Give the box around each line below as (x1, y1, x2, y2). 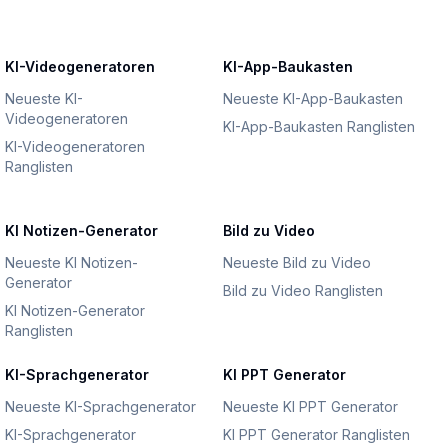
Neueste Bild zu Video (222, 254, 371, 271)
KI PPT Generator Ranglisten (222, 426, 410, 443)
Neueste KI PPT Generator (222, 398, 398, 415)
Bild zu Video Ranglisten (222, 282, 383, 299)
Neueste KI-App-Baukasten (222, 90, 403, 107)
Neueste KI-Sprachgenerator (5, 398, 197, 415)
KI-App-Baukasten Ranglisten (222, 118, 415, 135)
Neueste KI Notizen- (5, 254, 139, 271)
